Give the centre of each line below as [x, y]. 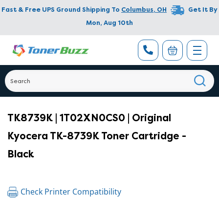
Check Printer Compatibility [71, 192]
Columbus [137, 10]
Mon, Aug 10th [109, 23]
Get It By [203, 10]
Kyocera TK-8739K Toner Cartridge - [97, 136]
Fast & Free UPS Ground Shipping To [61, 10]
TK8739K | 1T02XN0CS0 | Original [89, 118]
